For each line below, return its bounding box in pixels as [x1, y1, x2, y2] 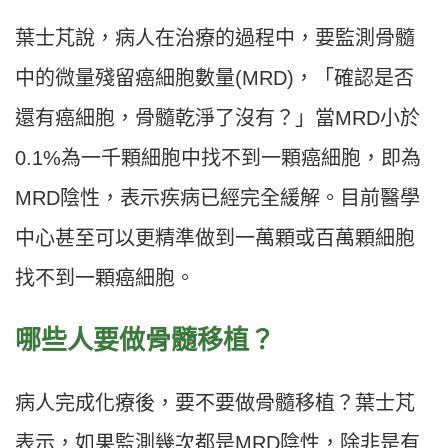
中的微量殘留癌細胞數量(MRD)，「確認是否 [15, 67, 414, 90]
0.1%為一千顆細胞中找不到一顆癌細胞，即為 [15, 147, 421, 170]
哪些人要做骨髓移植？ [15, 325, 275, 356]
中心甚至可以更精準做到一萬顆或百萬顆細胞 [15, 227, 415, 250]
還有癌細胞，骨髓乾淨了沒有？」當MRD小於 [15, 107, 420, 130]
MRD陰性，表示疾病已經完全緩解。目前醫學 [15, 187, 420, 210]
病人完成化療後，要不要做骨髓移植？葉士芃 [15, 392, 415, 415]
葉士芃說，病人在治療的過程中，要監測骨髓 [15, 27, 415, 50]
